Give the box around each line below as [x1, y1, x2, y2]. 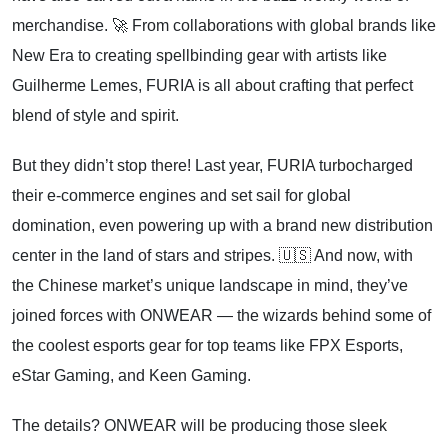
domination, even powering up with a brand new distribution [12, 217, 433, 234]
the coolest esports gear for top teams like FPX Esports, [12, 337, 403, 354]
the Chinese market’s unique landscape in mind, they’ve [12, 277, 408, 294]
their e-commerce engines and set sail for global [12, 187, 351, 204]
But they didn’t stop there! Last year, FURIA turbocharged [12, 157, 413, 174]
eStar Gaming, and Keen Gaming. [12, 367, 251, 384]
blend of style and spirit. [12, 107, 179, 124]
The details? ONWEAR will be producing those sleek [12, 417, 387, 434]
